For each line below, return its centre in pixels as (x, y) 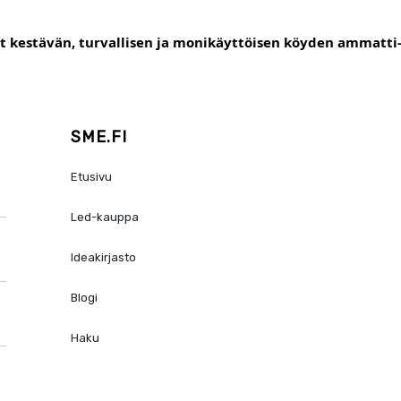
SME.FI (99, 137)
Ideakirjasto (104, 257)
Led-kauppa (105, 217)
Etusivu (92, 177)
